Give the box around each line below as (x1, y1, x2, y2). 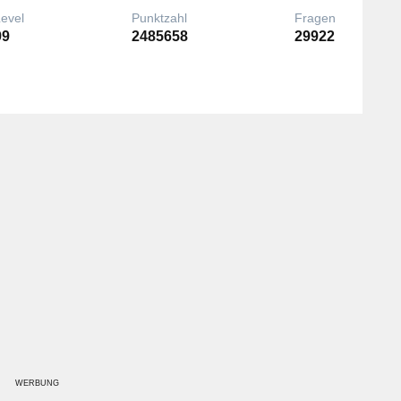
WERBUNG (14, 378, 59, 388)
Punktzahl (131, 11, 187, 25)
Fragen (294, 11, 337, 25)
